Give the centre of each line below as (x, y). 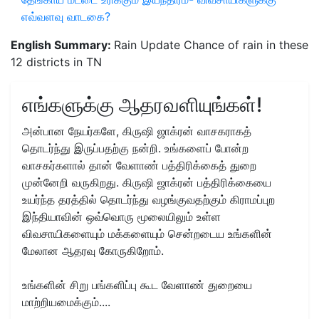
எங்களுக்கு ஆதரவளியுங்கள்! (142, 104)
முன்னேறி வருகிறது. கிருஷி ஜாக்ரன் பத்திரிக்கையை (147, 182)
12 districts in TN (56, 62)
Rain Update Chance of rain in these (211, 45)
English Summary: (62, 45)
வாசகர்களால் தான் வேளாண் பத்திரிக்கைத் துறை (139, 165)
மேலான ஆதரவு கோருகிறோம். (93, 250)
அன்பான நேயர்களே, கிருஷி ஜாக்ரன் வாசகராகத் (137, 131)
